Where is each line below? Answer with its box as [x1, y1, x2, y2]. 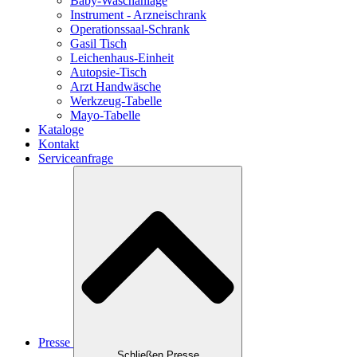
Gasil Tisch [70, 37, 127, 51]
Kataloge [38, 123, 84, 137]
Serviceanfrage [38, 151, 113, 166]
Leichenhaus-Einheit [70, 51, 174, 65]
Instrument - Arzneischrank [70, 8, 206, 22]
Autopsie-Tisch [70, 65, 147, 80]
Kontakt [38, 137, 79, 151]
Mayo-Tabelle [70, 108, 140, 123]
